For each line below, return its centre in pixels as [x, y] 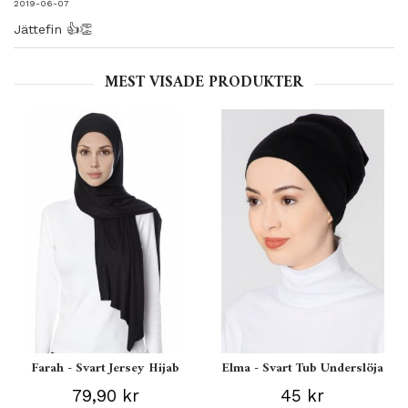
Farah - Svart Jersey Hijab [106, 368]
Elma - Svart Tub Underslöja [303, 368]
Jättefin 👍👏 [53, 29]
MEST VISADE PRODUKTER [204, 83]
